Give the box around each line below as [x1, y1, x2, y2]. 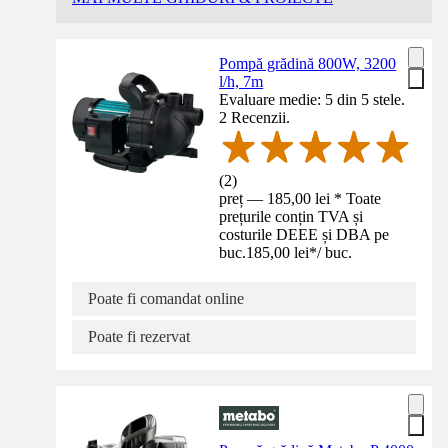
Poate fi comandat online [88, 290, 244, 307]
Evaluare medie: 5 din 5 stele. [219, 91, 406, 109]
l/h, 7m [219, 73, 264, 91]
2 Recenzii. [219, 109, 291, 127]
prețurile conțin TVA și [219, 208, 364, 225]
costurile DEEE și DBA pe [219, 226, 390, 243]
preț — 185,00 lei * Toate [219, 190, 382, 207]
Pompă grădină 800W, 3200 [219, 55, 397, 73]
